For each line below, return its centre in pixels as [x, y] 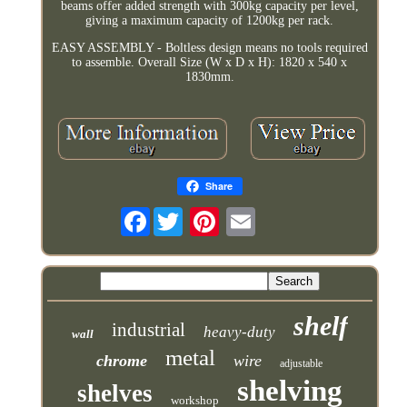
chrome [122, 360]
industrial [148, 329]
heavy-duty [239, 332]
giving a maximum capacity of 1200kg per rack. [210, 20]
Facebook [176, 213]
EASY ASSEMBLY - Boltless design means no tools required [209, 47]
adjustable [302, 363]
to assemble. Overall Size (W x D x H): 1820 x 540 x [210, 62]
